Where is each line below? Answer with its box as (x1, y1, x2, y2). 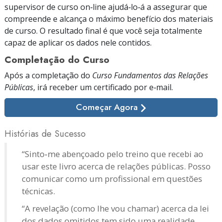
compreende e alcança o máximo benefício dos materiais (4, 13, 213, 24)
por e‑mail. (134, 81, 173, 93)
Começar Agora (76, 100, 140, 113)
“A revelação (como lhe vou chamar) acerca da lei (22, 202, 209, 214)
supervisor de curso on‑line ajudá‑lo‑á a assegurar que (4, 1, 207, 12)
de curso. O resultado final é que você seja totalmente (4, 25, 202, 36)
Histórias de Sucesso (4, 126, 86, 140)
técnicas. (22, 185, 55, 197)
